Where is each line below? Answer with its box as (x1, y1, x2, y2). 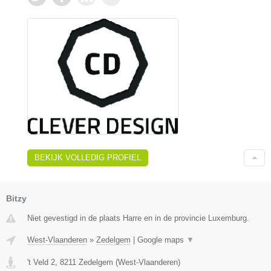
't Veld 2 (27, 258, 55, 267)
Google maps (137, 235, 186, 245)
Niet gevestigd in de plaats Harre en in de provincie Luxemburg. (27, 214, 249, 223)
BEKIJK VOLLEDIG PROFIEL (34, 153, 141, 163)
